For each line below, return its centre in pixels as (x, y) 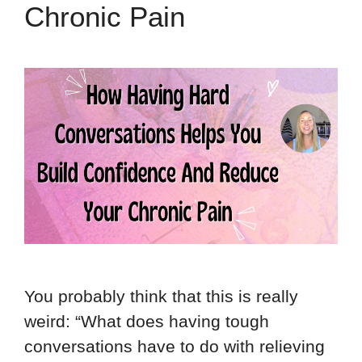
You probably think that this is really (161, 297)
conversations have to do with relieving (175, 347)
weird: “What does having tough (147, 322)
